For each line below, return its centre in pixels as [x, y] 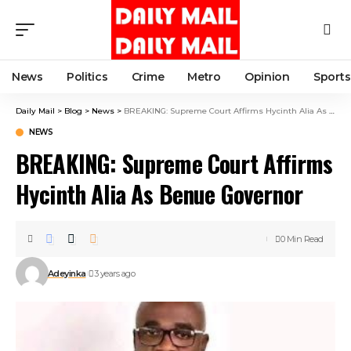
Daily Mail [35, 111]
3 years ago [114, 274]
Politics [87, 77]
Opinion [267, 77]
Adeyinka [67, 274]
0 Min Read [302, 239]
